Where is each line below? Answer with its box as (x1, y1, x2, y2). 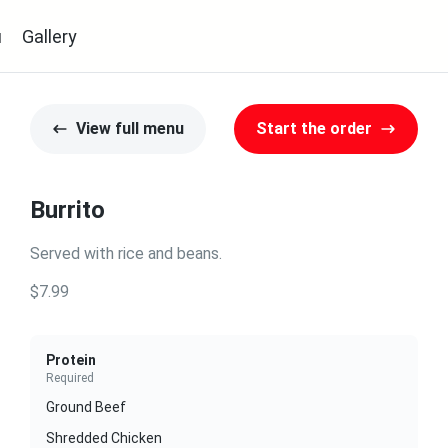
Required (46, 371, 94, 385)
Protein (46, 352, 96, 368)
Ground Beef (46, 399, 126, 415)
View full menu (76, 119, 184, 138)
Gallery (22, 25, 78, 47)
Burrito (30, 196, 105, 224)
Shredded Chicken (46, 430, 162, 446)
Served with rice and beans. (30, 244, 222, 263)
